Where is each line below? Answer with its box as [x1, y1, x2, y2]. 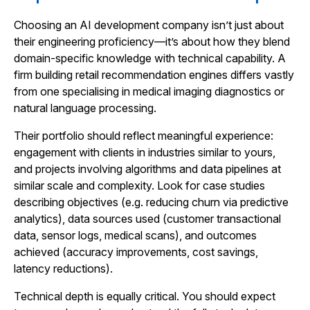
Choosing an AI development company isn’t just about [14, 18, 284, 32]
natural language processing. [14, 101, 156, 115]
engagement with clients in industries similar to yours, [14, 145, 275, 159]
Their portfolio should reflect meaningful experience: [14, 129, 273, 143]
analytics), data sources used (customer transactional [14, 212, 281, 226]
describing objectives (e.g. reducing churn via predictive [14, 195, 289, 209]
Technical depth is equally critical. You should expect [14, 289, 275, 303]
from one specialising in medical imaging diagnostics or [14, 84, 284, 98]
